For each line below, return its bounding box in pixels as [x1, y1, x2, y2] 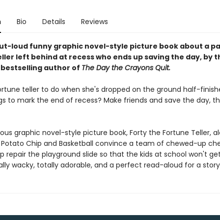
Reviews [81, 17, 108, 27]
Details [42, 17, 65, 27]
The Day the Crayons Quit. [81, 63, 170, 73]
